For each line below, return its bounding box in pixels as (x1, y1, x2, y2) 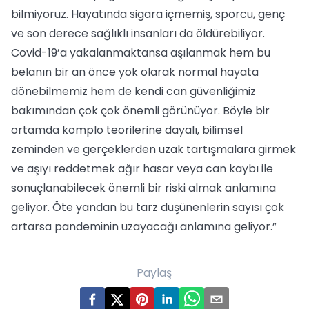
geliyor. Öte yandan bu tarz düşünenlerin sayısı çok (11, 199, 284, 215)
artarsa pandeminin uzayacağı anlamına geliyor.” (11, 219, 277, 235)
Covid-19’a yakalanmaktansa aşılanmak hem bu (11, 45, 270, 61)
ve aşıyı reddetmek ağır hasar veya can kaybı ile (11, 161, 273, 177)
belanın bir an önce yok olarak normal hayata (11, 64, 259, 80)
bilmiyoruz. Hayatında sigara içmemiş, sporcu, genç (11, 6, 285, 22)
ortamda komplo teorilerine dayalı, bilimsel (11, 122, 243, 138)
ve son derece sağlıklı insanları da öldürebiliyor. (11, 26, 265, 41)
